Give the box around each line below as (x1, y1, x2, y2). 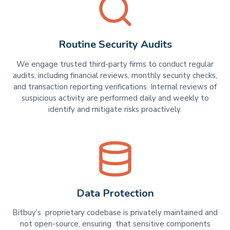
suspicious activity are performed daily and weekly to (21, 92, 209, 103)
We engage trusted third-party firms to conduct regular (16, 59, 214, 69)
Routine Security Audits (58, 37, 172, 51)
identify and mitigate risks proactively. (48, 104, 182, 114)
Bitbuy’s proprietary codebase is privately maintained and (12, 207, 218, 218)
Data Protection (76, 186, 154, 200)
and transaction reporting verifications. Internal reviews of (13, 81, 217, 92)
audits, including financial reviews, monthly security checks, (13, 70, 217, 81)
